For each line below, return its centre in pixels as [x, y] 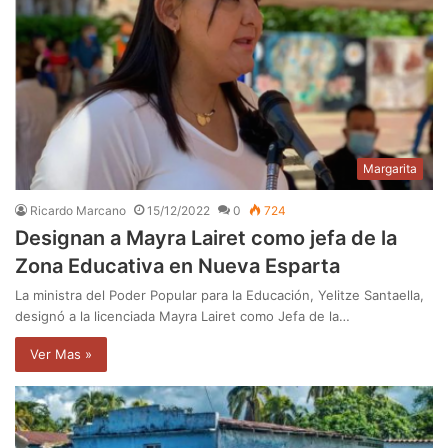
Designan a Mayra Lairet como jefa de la [206, 238]
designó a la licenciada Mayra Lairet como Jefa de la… [182, 316]
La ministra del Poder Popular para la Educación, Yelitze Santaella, [219, 295]
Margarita [390, 169]
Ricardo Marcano [78, 211]
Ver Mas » [61, 354]
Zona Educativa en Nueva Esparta [177, 266]
